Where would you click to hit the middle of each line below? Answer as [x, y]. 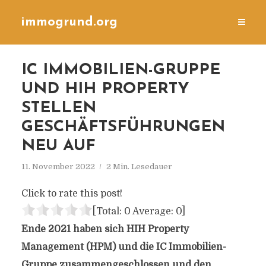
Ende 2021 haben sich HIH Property [105, 229]
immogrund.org [69, 22]
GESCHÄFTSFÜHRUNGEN [123, 127]
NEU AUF [58, 146]
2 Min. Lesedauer [139, 167]
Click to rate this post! [72, 194]
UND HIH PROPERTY [105, 89]
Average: [153, 211]
